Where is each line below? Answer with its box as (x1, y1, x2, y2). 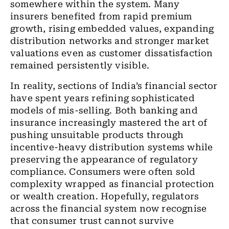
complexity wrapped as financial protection (10, 179, 215, 189)
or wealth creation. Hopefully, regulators (10, 191, 199, 201)
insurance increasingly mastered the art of (10, 118, 208, 128)
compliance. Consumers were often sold (10, 167, 196, 177)
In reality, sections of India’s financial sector (10, 81, 218, 91)
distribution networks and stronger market (10, 36, 210, 46)
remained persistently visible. (10, 60, 149, 71)
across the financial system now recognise (10, 203, 207, 214)
